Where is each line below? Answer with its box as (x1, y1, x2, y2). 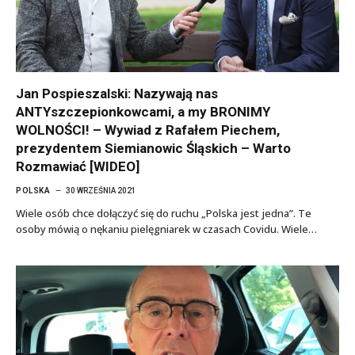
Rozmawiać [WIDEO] (16, 158, 139, 174)
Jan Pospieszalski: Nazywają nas (16, 85, 218, 101)
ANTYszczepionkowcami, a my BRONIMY (16, 103, 270, 120)
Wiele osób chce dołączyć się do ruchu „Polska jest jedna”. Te (16, 205, 311, 220)
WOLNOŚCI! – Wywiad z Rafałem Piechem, (16, 121, 280, 138)
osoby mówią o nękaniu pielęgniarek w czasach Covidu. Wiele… (16, 221, 317, 236)
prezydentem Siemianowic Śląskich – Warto (16, 139, 291, 156)
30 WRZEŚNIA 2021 (66, 185, 136, 195)
